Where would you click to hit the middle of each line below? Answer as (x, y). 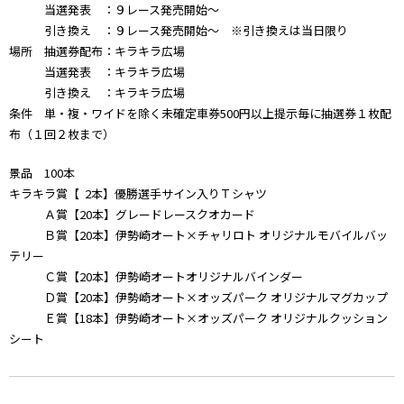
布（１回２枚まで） (62, 134)
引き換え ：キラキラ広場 (97, 93)
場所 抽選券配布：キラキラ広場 (97, 51)
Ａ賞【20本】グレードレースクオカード (132, 215)
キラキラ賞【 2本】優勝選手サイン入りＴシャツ (138, 194)
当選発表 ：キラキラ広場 (97, 72)
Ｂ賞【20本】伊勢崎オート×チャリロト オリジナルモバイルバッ (198, 235)
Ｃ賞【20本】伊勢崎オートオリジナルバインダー (156, 277)
